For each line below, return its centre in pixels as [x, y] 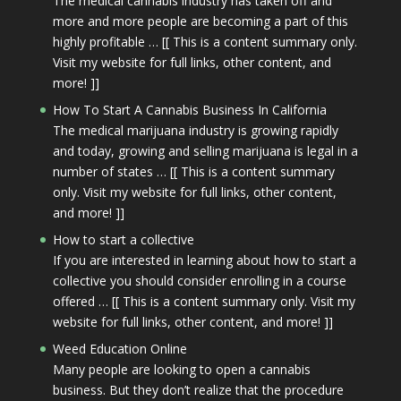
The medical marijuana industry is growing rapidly [195, 130]
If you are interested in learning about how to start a [204, 260]
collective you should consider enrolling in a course [199, 281]
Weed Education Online [119, 349]
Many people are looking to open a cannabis [181, 369]
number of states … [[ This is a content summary [193, 171]
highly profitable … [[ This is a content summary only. [205, 42]
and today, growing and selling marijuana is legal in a [205, 151]
